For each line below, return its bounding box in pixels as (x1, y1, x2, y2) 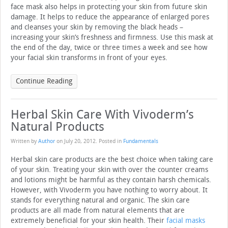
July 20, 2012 (64, 138, 96, 145)
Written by (11, 138, 38, 145)
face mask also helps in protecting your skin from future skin (11, 3, 207, 12)
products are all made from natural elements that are (11, 206, 185, 215)
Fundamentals (123, 138, 158, 145)
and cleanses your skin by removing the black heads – (11, 23, 183, 32)
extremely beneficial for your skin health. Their (11, 216, 166, 225)
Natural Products (11, 120, 104, 134)
